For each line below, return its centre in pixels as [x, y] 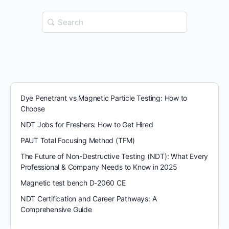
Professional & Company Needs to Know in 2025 [99, 167]
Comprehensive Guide [56, 209]
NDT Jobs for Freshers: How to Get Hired [87, 124]
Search [56, 18]
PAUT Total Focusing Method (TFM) [78, 140]
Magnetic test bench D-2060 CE [73, 182]
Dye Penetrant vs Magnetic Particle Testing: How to [104, 98]
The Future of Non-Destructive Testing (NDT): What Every [114, 156]
